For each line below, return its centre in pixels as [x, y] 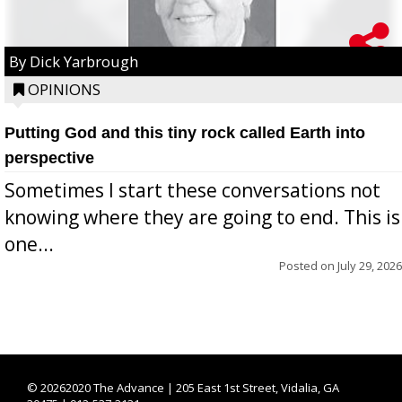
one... [29, 244]
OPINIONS [64, 89]
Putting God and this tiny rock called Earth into [185, 132]
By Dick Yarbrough [74, 61]
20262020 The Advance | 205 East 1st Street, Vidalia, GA [190, 387]
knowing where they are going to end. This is [202, 217]
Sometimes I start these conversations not [192, 190]
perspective [49, 157]
